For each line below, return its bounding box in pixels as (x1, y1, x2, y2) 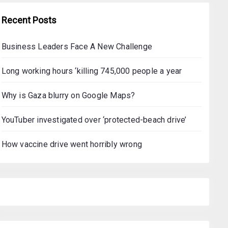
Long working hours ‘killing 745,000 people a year (1, 66, 182, 76)
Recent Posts (1, 15, 56, 25)
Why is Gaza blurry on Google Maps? (1, 91, 135, 100)
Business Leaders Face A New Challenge (1, 42, 153, 51)
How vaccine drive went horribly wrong (1, 139, 142, 149)
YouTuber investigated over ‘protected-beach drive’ (1, 115, 187, 125)
